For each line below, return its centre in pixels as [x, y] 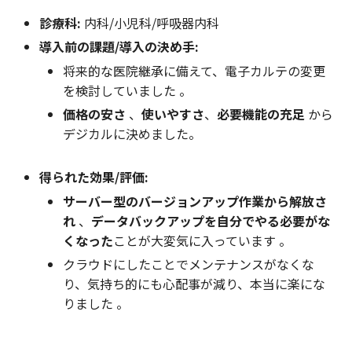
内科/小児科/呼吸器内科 [150, 22]
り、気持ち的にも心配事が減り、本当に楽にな [194, 283]
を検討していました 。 [127, 90]
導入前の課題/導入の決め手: [119, 46]
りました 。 [96, 303]
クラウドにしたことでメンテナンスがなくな [189, 264]
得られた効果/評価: [94, 176]
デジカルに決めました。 [132, 133]
